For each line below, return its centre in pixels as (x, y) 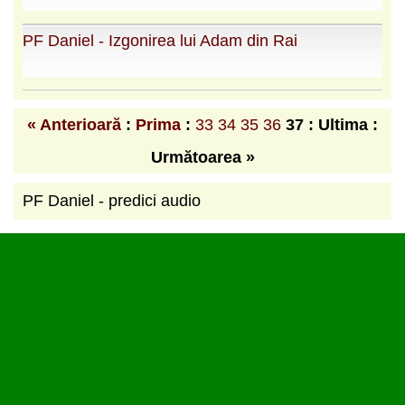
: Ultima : (343, 124)
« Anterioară (74, 124)
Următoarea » (202, 157)
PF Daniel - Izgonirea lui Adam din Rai (160, 40)
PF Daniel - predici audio (112, 200)
